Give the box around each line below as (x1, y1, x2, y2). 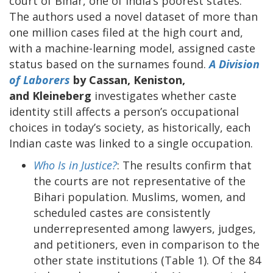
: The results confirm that (117, 157, 252, 172)
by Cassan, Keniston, (70, 72, 185, 87)
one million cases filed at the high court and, (9, 24, 243, 40)
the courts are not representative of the (34, 173, 246, 188)
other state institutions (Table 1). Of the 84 (34, 252, 261, 268)
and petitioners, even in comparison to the (34, 236, 260, 252)
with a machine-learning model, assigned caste (9, 40, 255, 55)
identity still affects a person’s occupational (9, 104, 239, 119)
